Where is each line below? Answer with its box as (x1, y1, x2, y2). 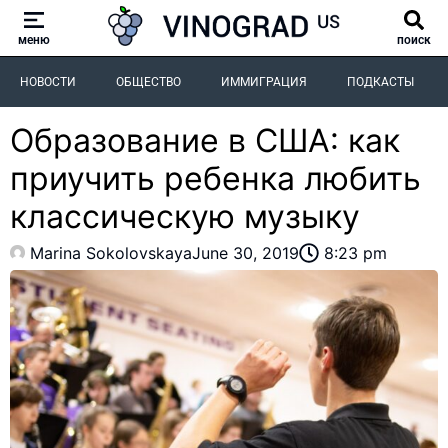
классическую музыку (10, 196, 360, 236)
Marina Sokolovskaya (30, 242, 192, 263)
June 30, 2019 (192, 242, 299, 263)
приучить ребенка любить (10, 158, 421, 198)
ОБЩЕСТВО (116, 74, 181, 89)
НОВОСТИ (20, 74, 76, 89)
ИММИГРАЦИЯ (221, 74, 307, 89)
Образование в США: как (10, 120, 400, 160)
